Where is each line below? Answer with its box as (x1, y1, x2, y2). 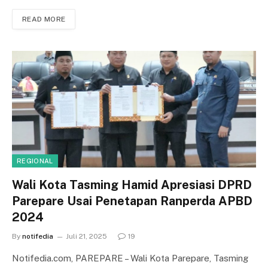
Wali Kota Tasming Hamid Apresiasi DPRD (12, 178, 252, 193)
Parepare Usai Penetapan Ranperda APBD (12, 194, 252, 209)
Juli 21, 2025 (66, 232, 107, 241)
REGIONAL (17, 157, 53, 165)
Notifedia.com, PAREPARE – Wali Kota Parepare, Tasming (12, 253, 248, 264)
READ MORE (22, 14, 66, 23)
